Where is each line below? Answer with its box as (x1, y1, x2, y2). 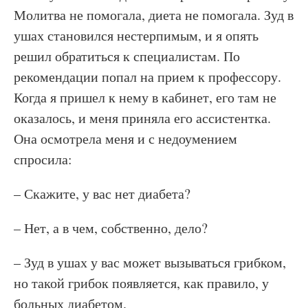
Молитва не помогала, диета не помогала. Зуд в (14, 5, 294, 24)
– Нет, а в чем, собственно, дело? (14, 219, 208, 237)
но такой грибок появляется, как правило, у (14, 274, 269, 292)
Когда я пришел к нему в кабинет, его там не (14, 88, 276, 107)
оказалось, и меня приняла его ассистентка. (14, 109, 271, 127)
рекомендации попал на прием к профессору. (14, 67, 281, 86)
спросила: (14, 150, 72, 168)
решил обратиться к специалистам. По (14, 47, 240, 65)
